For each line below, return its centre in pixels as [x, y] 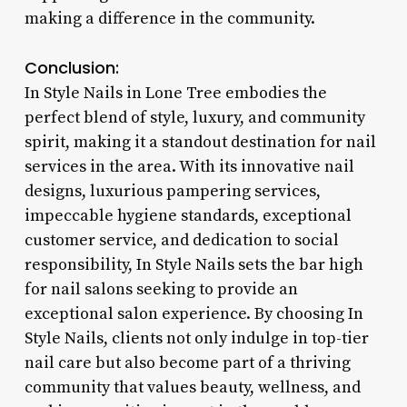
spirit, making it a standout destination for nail [200, 142]
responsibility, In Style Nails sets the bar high [194, 264]
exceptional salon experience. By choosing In [194, 313]
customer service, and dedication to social [181, 240]
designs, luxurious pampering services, [172, 191]
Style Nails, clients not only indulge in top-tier [196, 338]
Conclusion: [71, 67]
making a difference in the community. [169, 18]
